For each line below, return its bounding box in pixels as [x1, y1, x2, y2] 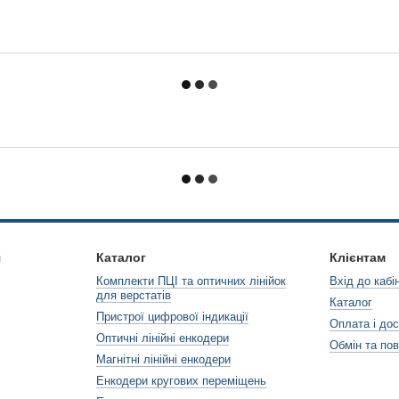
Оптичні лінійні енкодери [95, 331, 229, 345]
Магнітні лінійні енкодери [95, 353, 231, 366]
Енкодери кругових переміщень [95, 374, 266, 387]
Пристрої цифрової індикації [95, 310, 248, 323]
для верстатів [95, 289, 171, 302]
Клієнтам [330, 250, 387, 265]
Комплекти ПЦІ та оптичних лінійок [95, 274, 286, 288]
